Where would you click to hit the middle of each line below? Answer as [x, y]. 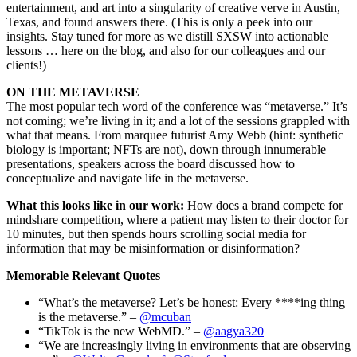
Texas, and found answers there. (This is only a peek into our [159, 22]
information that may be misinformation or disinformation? [153, 248]
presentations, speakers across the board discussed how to [151, 163]
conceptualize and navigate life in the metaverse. [127, 178]
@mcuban [165, 316]
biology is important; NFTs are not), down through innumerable [166, 149]
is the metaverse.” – [89, 316]
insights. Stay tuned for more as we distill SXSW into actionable [167, 36]
